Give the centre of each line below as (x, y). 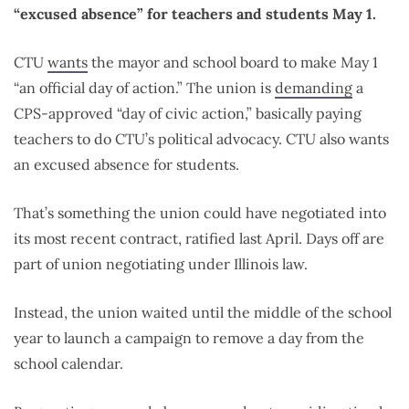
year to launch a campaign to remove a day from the (189, 337)
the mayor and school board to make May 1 (233, 62)
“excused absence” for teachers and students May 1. (195, 13)
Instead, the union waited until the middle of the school (203, 312)
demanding (314, 87)
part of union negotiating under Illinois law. (161, 263)
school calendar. (68, 363)
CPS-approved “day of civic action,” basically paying (188, 113)
